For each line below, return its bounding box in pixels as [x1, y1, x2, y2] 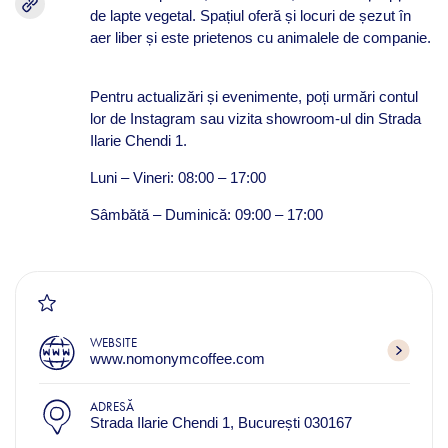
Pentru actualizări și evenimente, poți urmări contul [89, 88, 418, 105]
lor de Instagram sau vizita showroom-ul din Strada [89, 110, 421, 127]
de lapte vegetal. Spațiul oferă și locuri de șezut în [89, 7, 411, 24]
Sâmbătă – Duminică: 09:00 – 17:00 [89, 206, 323, 223]
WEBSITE [89, 335, 137, 350]
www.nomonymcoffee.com [89, 350, 265, 367]
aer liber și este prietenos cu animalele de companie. [89, 29, 431, 46]
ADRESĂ [89, 399, 134, 414]
